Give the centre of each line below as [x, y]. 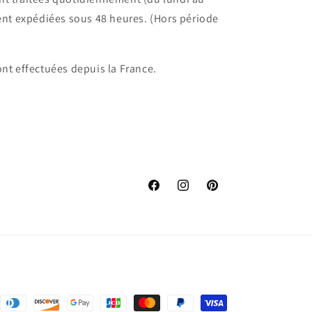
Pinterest [226, 193]
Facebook [168, 193]
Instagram [199, 193]
